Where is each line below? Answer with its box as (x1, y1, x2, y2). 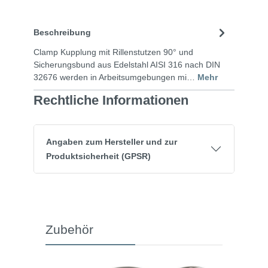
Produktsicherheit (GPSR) (46, 151, 151, 161)
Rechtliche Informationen (33, 92, 188, 108)
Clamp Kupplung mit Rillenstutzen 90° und (33, 47, 193, 57)
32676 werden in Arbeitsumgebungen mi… (33, 72, 197, 82)
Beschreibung (33, 28, 91, 38)
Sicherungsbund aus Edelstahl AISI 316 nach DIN (33, 59, 220, 69)
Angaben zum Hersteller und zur (46, 136, 177, 147)
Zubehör (45, 222, 93, 236)
